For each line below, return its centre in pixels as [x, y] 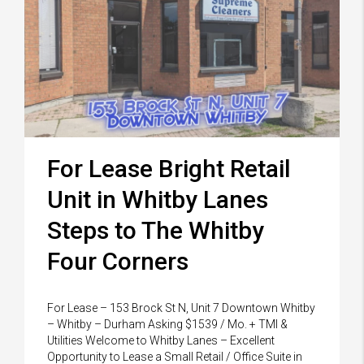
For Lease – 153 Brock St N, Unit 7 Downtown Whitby [181, 308]
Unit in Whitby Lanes [158, 199]
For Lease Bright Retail [169, 168]
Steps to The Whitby [156, 230]
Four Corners [118, 261]
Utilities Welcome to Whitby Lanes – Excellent [161, 340]
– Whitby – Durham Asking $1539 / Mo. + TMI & [167, 324]
